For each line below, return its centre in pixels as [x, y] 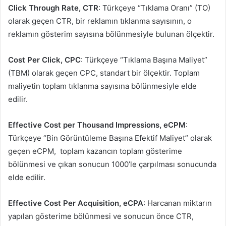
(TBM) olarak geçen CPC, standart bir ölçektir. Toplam [104, 73]
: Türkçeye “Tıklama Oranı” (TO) [154, 8]
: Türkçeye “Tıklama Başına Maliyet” [144, 60]
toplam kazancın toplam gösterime [121, 151]
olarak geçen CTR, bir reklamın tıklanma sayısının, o [100, 21]
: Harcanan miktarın [178, 203]
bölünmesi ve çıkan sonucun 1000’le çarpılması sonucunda [112, 164]
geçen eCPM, [32, 151]
